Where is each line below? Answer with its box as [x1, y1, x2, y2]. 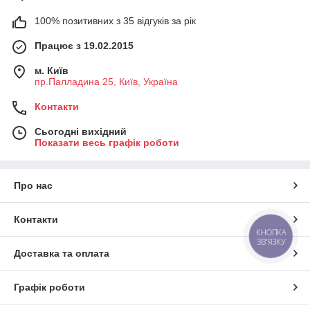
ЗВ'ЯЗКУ [256, 236, 286, 248]
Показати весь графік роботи [35, 137, 179, 148]
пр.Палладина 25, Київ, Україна [35, 76, 178, 87]
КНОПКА [256, 227, 286, 238]
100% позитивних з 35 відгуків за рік [35, 15, 196, 26]
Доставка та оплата [14, 248, 109, 259]
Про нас [14, 180, 53, 191]
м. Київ [35, 65, 69, 76]
